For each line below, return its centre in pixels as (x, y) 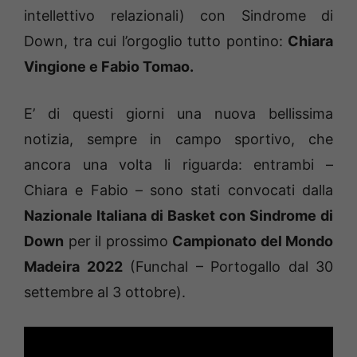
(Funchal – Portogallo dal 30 (228, 267)
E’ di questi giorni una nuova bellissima (178, 114)
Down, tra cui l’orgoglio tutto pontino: (156, 41)
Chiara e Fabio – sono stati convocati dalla (178, 190)
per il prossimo (118, 241)
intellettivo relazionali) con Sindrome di (178, 16)
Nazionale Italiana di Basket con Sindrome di (178, 216)
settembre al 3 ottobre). (105, 292)
